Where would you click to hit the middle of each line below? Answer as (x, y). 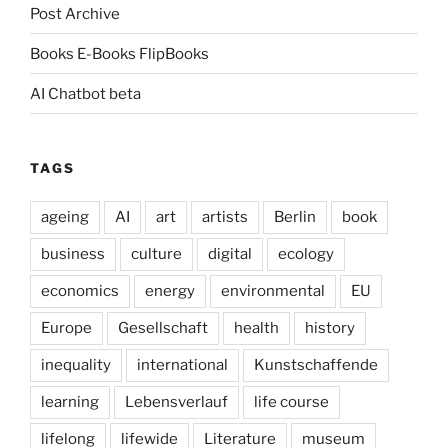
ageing (65, 216)
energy (170, 290)
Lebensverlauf (176, 401)
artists (225, 216)
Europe (66, 327)
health (256, 327)
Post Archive (75, 13)
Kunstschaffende (316, 364)
